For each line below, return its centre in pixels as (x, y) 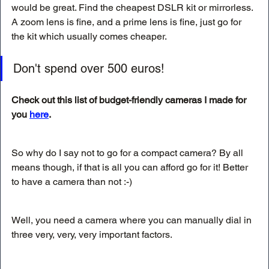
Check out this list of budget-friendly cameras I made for (130, 100)
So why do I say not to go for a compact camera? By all (128, 153)
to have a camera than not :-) (72, 182)
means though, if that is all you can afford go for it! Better (131, 168)
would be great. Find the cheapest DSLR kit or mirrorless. (133, 8)
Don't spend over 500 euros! (91, 69)
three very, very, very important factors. (93, 235)
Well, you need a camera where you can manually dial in (133, 220)
